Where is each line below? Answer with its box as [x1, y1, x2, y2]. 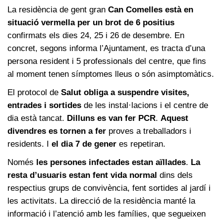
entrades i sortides [7, 100, 81, 110]
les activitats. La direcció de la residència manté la [7, 196, 195, 206]
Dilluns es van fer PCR [67, 113, 156, 123]
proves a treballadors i [106, 126, 191, 136]
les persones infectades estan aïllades [36, 157, 186, 167]
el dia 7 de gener [52, 139, 116, 149]
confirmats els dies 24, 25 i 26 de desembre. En [7, 30, 184, 40]
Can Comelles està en [108, 4, 193, 14]
